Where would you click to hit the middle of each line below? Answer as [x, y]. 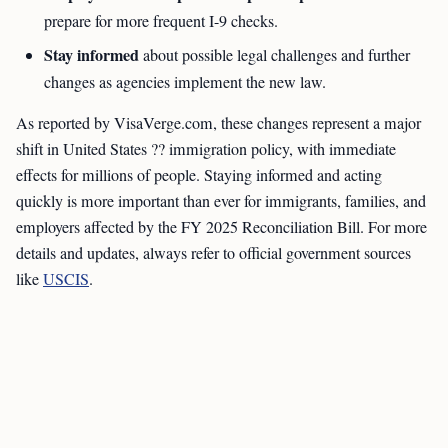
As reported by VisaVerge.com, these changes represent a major [218, 123]
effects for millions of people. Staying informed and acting [199, 175]
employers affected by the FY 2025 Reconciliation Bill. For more [221, 227]
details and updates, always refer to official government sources [213, 253]
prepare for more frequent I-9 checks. [161, 21]
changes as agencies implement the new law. [185, 82]
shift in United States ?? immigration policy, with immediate [206, 149]
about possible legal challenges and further [274, 55]
